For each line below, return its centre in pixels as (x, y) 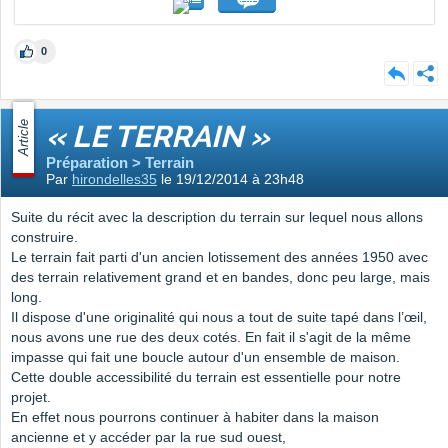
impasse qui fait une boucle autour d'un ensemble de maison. (205, 357)
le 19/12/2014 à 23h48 (230, 179)
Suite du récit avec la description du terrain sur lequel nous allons (217, 217)
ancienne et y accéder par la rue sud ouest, (148, 437)
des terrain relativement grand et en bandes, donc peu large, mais (220, 277)
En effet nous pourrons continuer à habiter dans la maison (195, 417)
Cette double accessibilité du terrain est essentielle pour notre (206, 377)
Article (23, 138)
